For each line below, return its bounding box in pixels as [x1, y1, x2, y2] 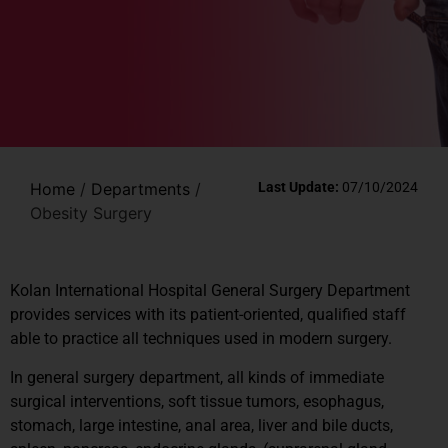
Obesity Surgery [30, 203, 152, 223]
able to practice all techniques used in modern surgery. [10, 329, 392, 349]
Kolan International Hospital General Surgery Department [10, 281, 410, 301]
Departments [91, 179, 190, 199]
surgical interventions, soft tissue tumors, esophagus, [10, 391, 384, 411]
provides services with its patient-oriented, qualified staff [10, 305, 406, 325]
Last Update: [258, 179, 339, 195]
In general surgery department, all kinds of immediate [10, 367, 384, 387]
